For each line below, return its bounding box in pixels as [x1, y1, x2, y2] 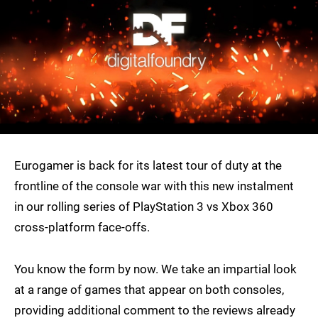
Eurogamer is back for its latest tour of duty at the [14, 158, 282, 173]
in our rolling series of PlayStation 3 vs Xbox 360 [14, 199, 273, 214]
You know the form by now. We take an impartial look [14, 262, 297, 277]
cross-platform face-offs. [14, 220, 150, 235]
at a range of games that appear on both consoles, [14, 283, 284, 297]
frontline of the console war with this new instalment [14, 179, 294, 194]
